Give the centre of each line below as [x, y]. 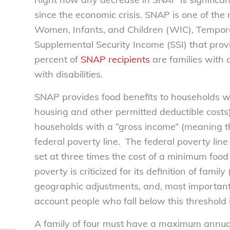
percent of [57, 59]
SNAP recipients [115, 59]
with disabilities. [69, 74]
